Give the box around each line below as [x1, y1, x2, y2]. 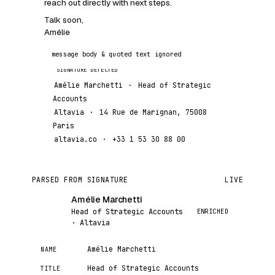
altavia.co [54, 134, 97, 144]
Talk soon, [44, 14, 83, 25]
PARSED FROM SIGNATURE [32, 175, 128, 184]
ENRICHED [196, 206, 228, 215]
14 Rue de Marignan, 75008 [99, 107, 207, 117]
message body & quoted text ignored [52, 50, 182, 58]
